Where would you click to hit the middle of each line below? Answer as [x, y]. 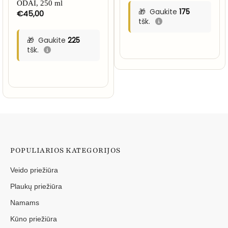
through [199, 8]
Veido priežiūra [34, 170]
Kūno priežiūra [34, 219]
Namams [25, 202]
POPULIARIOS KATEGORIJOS [65, 150]
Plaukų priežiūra [36, 186]
